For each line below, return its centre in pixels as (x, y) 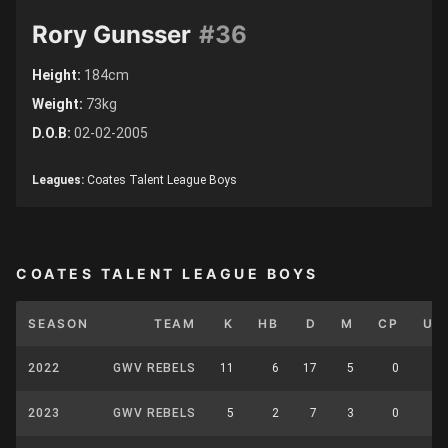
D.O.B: (53, 133)
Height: (58, 75)
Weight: (59, 104)
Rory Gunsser (111, 34)
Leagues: (59, 180)
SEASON (58, 323)
